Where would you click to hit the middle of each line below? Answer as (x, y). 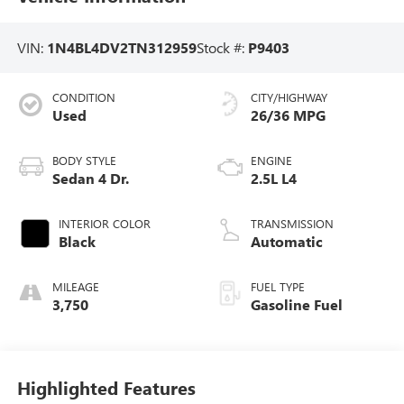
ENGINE (271, 161)
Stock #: (222, 47)
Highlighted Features (106, 387)
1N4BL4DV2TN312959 (121, 47)
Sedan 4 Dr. (90, 179)
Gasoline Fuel (297, 305)
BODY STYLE (84, 161)
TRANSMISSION (292, 224)
